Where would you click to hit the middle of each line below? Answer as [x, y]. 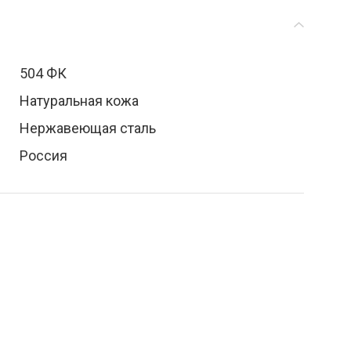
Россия [43, 156]
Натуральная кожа [79, 101]
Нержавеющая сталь [87, 128]
